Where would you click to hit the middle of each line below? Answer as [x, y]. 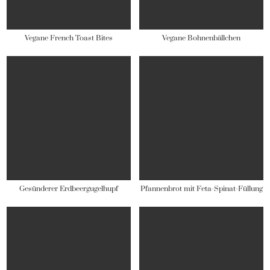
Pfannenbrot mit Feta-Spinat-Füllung [201, 189]
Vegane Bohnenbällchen [202, 38]
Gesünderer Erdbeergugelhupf [68, 189]
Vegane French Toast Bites [68, 38]
